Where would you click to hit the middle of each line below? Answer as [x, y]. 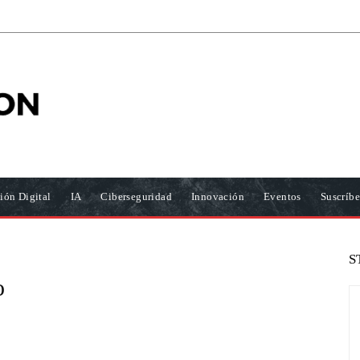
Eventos [282, 196]
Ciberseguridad [137, 196]
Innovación [218, 196]
